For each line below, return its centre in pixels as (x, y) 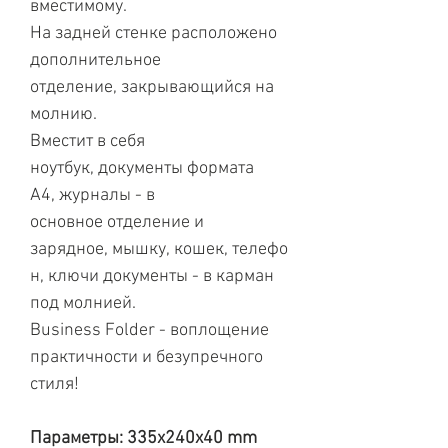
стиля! (54, 385)
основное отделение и (119, 223)
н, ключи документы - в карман (152, 277)
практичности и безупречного (146, 358)
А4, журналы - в (92, 196)
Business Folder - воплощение (149, 331)
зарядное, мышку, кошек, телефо (159, 250)
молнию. (63, 115)
